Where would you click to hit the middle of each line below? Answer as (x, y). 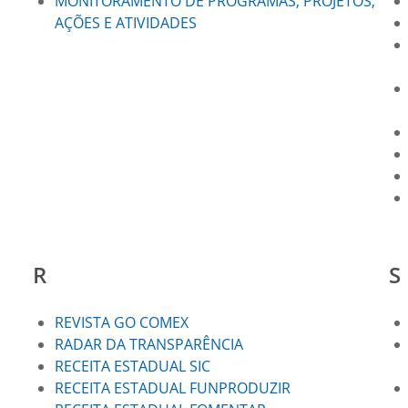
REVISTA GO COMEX (121, 322)
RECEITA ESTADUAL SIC (132, 366)
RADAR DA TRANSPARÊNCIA (148, 344)
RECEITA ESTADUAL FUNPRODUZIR (172, 388)
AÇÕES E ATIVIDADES (125, 23)
